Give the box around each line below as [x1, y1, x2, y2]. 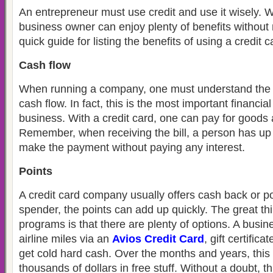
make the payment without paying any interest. [19, 141, 245, 154]
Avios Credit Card [112, 233, 204, 245]
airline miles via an [19, 233, 112, 245]
